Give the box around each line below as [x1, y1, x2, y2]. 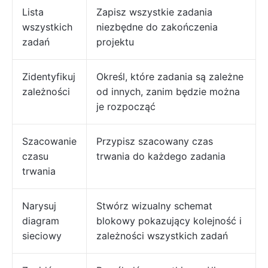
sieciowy [22, 230, 62, 242]
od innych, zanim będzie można [96, 86, 240, 98]
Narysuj [22, 200, 56, 212]
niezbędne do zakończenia [96, 21, 218, 33]
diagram [22, 215, 59, 227]
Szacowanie [22, 135, 77, 148]
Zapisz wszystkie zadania [96, 6, 212, 19]
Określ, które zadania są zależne [96, 71, 243, 83]
